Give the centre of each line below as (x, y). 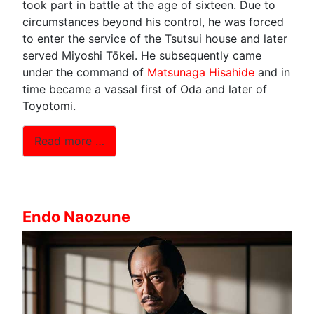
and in (272, 72)
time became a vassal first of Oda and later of (145, 89)
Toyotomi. (49, 105)
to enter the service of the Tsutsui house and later (155, 38)
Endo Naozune (76, 216)
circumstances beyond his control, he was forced (153, 21)
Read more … (69, 141)
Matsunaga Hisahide (201, 72)
